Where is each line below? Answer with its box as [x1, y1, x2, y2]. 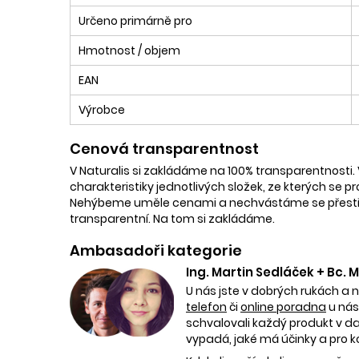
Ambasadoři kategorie [70, 240, 242, 260]
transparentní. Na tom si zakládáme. [70, 210, 275, 227]
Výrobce [79, 101, 125, 118]
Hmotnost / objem [79, 42, 180, 58]
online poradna [240, 298, 326, 315]
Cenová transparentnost [70, 138, 259, 159]
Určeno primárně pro [79, 12, 192, 29]
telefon [186, 298, 227, 315]
